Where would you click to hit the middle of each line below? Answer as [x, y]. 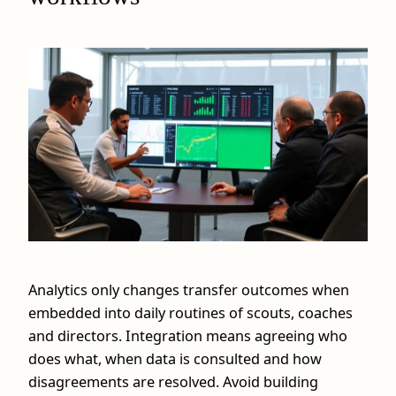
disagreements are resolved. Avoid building [173, 382]
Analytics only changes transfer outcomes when [189, 290]
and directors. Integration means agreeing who [188, 336]
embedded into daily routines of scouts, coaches [190, 313]
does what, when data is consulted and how [175, 359]
